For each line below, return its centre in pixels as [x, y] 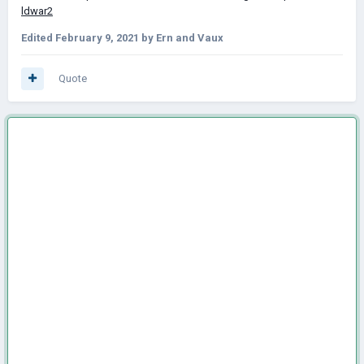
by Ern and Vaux [181, 37]
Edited [38, 37]
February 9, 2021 [97, 37]
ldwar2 [37, 11]
